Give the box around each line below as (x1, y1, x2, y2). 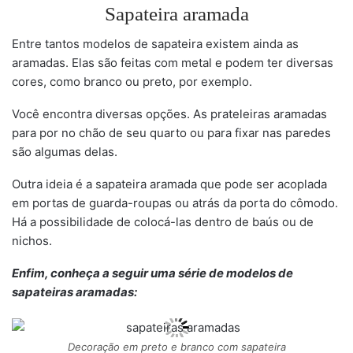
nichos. (12, 232, 52, 248)
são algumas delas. (12, 143, 117, 159)
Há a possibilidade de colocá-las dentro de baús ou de (12, 214, 314, 229)
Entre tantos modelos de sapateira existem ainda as (12, 35, 299, 51)
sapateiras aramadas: (12, 284, 137, 299)
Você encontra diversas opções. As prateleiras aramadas (12, 106, 327, 121)
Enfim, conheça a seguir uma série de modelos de (12, 265, 293, 281)
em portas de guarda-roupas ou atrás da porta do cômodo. (12, 195, 338, 210)
